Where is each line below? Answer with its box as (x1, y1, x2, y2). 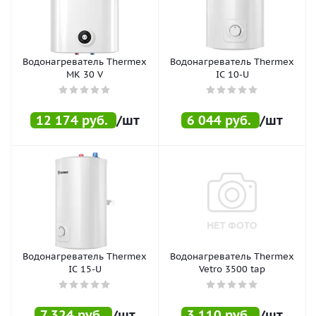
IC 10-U (215, 68, 249, 80)
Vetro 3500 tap (199, 262, 265, 275)
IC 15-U (68, 262, 102, 275)
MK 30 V (66, 68, 103, 80)
